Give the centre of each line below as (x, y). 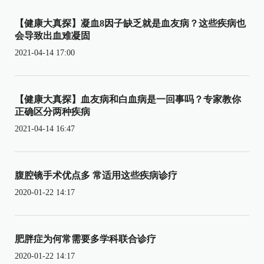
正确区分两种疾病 (52, 111)
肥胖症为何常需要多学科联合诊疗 (85, 239)
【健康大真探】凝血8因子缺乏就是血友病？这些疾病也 (130, 23)
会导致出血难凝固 (52, 35)
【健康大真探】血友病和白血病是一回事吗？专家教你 (128, 99)
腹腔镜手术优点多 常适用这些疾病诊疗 (96, 175)
